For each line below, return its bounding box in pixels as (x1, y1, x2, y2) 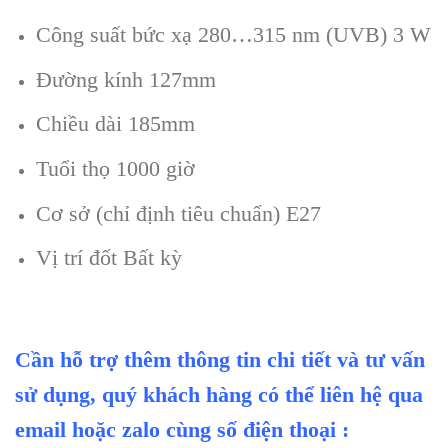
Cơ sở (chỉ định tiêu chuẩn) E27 (35, 200, 321, 226)
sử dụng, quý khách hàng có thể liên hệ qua (15, 381, 423, 407)
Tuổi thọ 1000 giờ (35, 156, 195, 182)
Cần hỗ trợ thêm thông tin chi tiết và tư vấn (15, 346, 425, 372)
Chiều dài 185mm (35, 111, 195, 137)
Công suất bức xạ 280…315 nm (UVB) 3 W (35, 22, 431, 48)
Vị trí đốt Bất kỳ (35, 245, 182, 271)
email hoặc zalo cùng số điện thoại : (15, 416, 349, 442)
